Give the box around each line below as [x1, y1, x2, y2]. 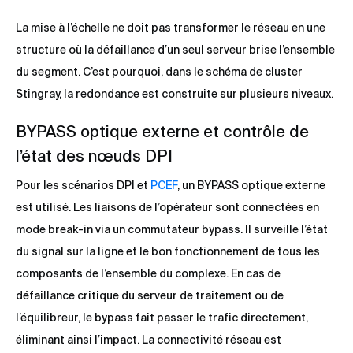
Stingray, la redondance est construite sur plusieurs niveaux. [16, 87, 333, 101]
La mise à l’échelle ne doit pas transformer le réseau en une [16, 21, 325, 35]
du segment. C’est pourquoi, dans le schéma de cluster [16, 65, 303, 79]
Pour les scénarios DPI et [16, 179, 150, 192]
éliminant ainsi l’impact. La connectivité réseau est [16, 333, 281, 347]
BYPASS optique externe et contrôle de [16, 122, 309, 141]
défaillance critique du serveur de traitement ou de [16, 289, 284, 303]
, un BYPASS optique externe [177, 179, 325, 192]
